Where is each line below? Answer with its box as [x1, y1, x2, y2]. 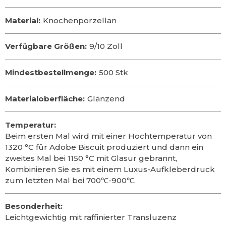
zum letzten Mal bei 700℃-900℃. [5, 175, 136, 185]
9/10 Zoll [89, 41, 123, 51]
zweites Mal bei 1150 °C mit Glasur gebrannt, [5, 153, 177, 163]
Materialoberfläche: [5, 93, 85, 103]
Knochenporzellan [43, 15, 117, 25]
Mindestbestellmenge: [5, 68, 96, 78]
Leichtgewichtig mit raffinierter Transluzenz [5, 212, 177, 222]
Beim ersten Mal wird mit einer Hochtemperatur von [5, 131, 212, 141]
